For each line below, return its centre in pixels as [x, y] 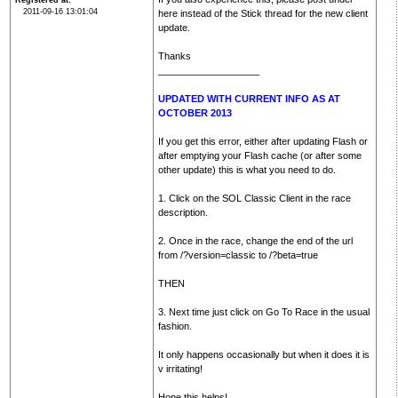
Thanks [174, 56]
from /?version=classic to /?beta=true [238, 255]
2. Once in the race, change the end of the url [255, 241]
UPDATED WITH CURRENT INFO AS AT [249, 99]
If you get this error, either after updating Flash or [263, 142]
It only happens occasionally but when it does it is [263, 355]
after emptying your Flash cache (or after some [259, 156]
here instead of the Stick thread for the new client [263, 14]
